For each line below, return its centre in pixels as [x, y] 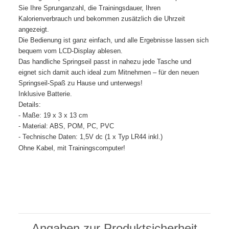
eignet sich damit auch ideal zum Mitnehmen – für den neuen [109, 73]
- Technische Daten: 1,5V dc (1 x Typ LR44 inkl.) [90, 137]
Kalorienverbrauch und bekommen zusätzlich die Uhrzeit [102, 19]
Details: [30, 105]
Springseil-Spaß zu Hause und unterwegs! [81, 83]
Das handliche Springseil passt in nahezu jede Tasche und [105, 62]
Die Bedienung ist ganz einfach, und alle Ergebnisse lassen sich [113, 40]
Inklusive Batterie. [45, 94]
